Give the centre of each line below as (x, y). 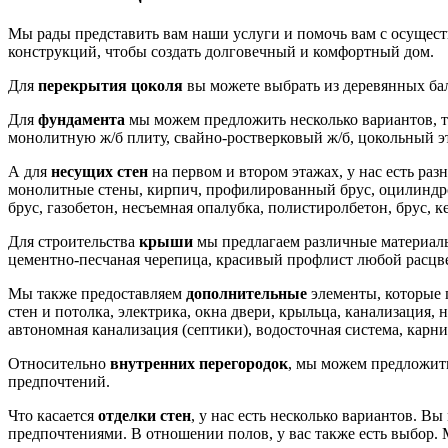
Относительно (59, 363)
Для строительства (73, 241)
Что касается (53, 415)
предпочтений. (59, 381)
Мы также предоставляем (97, 293)
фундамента (81, 119)
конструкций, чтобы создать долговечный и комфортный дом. (221, 51)
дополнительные (246, 293)
